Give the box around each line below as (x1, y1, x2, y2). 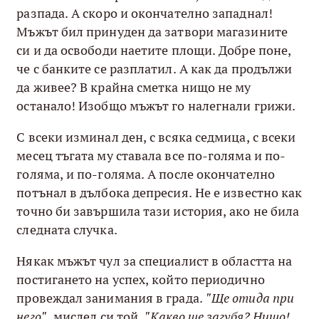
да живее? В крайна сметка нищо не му (16, 78, 251, 95)
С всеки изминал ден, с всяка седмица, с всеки (16, 128, 296, 145)
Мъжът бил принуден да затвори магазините (16, 23, 288, 40)
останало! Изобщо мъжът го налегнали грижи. (16, 97, 296, 114)
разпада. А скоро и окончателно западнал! (16, 4, 273, 21)
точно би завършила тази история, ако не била (16, 202, 300, 219)
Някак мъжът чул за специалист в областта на (16, 252, 293, 269)
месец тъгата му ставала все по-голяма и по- (16, 147, 286, 164)
